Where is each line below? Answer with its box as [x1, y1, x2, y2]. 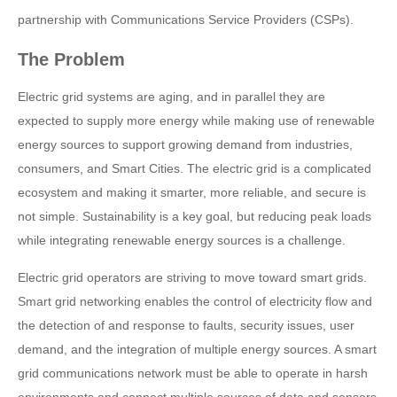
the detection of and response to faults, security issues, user [18, 318, 354, 332]
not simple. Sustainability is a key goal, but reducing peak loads [18, 209, 371, 223]
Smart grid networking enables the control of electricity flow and [18, 294, 372, 308]
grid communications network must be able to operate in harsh [18, 366, 368, 380]
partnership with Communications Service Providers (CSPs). [18, 12, 354, 27]
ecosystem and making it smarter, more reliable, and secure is [18, 185, 366, 199]
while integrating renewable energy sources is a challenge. [18, 233, 346, 247]
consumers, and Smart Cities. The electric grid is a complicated [18, 161, 371, 175]
